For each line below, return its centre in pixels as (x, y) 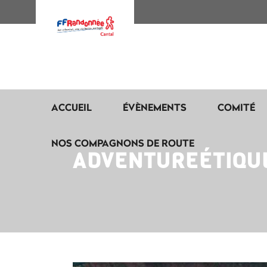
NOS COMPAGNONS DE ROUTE (123, 143)
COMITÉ (236, 107)
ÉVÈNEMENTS (155, 107)
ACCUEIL (72, 107)
